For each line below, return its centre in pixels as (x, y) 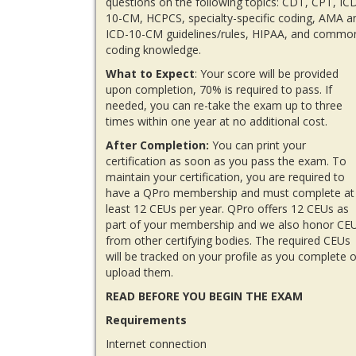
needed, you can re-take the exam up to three (224, 106)
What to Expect (151, 74)
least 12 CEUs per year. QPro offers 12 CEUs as (228, 209)
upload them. (140, 273)
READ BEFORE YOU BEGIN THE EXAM (205, 296)
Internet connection (157, 344)
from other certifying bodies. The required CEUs (228, 241)
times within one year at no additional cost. (217, 122)
